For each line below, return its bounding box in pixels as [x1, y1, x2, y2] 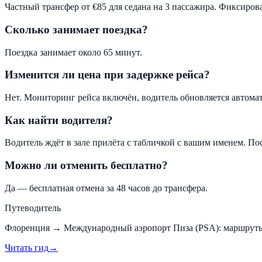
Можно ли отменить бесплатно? [5, 159, 168, 172]
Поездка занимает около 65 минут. [5, 47, 142, 57]
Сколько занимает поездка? [5, 23, 148, 36]
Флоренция [5, 222, 50, 233]
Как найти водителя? [5, 113, 113, 126]
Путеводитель [5, 202, 61, 213]
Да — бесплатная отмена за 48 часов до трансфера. [5, 182, 208, 193]
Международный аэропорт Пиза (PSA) [64, 222, 219, 233]
